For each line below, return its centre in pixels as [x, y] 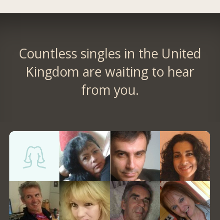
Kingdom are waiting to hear [110, 71]
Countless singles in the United [110, 53]
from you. [110, 90]
